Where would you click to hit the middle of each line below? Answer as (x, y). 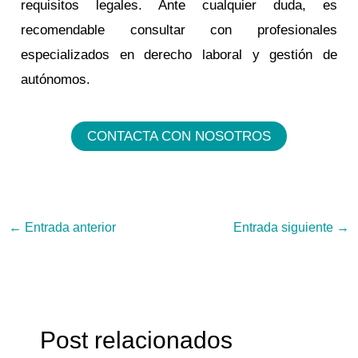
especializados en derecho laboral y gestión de (179, 54)
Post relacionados (136, 340)
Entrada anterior (69, 227)
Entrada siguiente (284, 227)
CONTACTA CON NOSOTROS (179, 137)
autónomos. (56, 79)
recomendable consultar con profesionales (179, 30)
